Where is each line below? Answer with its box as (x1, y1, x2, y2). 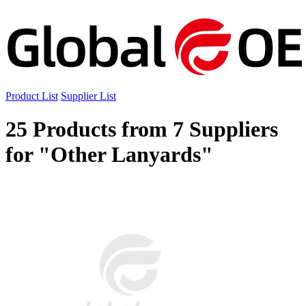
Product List (5, 90, 58, 102)
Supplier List (61, 90, 116, 102)
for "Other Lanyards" (5, 142, 213, 167)
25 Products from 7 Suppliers (5, 117, 278, 142)
